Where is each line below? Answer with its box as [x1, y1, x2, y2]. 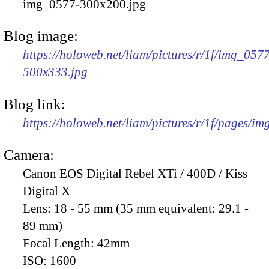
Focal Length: [23, 235, 97, 250]
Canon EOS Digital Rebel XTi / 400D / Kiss [23, 166, 247, 181]
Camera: [4, 146, 54, 163]
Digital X [23, 183, 70, 198]
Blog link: [4, 95, 65, 112]
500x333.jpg [23, 65, 88, 80]
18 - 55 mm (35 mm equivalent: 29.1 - [54, 201, 249, 216]
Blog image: [4, 28, 78, 44]
